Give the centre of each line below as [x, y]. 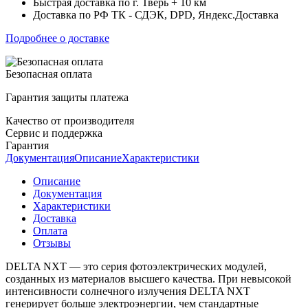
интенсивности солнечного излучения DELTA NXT [128, 291]
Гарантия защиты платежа [67, 97]
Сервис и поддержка [54, 133]
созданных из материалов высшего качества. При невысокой [148, 278]
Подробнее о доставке [57, 38]
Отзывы [52, 243]
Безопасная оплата [49, 74]
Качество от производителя [70, 120]
